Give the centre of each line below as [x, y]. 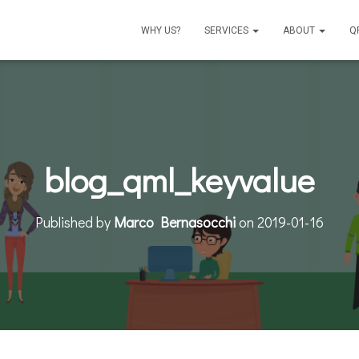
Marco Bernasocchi [175, 222]
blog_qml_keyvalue [179, 179]
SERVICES [228, 31]
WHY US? [161, 31]
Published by [75, 222]
